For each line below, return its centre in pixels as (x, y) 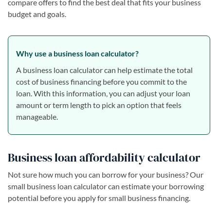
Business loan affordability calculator (104, 157)
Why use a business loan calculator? (77, 53)
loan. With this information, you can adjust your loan (103, 93)
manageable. (37, 117)
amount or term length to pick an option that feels (99, 105)
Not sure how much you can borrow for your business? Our (106, 174)
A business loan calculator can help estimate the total (104, 70)
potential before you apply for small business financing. (99, 198)
